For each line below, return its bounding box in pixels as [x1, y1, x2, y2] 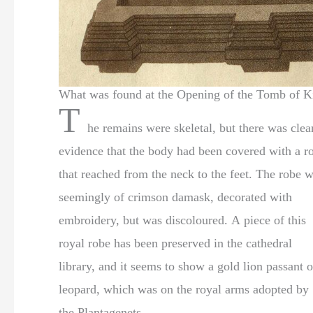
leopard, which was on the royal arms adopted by [59, 282, 309, 297]
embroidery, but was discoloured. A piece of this [59, 213, 231, 228]
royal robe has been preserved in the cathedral [59, 236, 292, 251]
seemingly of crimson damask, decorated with [59, 190, 292, 205]
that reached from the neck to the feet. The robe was [59, 167, 256, 182]
